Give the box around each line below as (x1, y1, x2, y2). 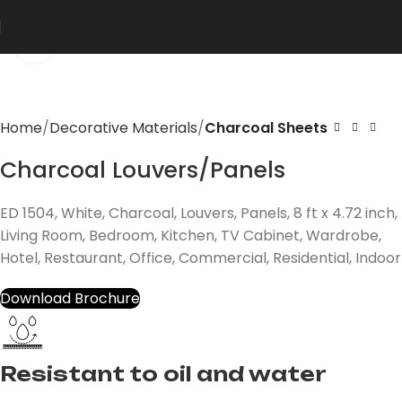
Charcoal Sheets (205, 118, 328, 138)
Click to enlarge (53, 33, 162, 52)
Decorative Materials (49, 118, 197, 138)
